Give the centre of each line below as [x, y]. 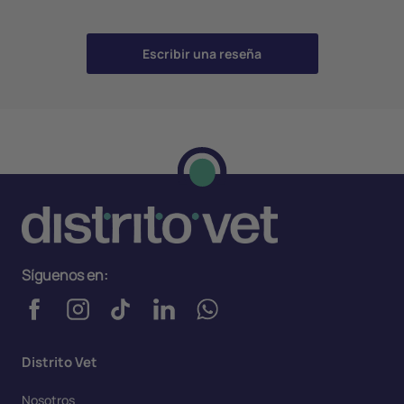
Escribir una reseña [202, 54]
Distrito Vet [60, 363]
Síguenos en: [65, 275]
